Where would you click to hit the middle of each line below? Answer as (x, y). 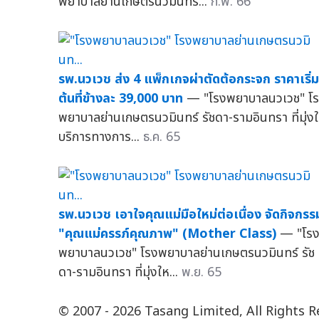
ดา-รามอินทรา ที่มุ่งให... (120, 272)
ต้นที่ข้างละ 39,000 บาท (121, 98)
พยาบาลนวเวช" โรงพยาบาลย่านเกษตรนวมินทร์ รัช (187, 253)
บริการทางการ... (101, 137)
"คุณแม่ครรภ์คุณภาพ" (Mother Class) (167, 234)
